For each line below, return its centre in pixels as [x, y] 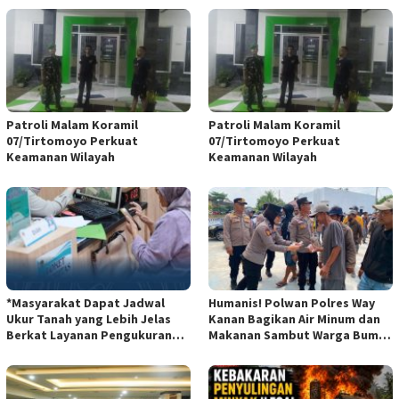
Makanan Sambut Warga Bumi [295, 335]
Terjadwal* [38, 351]
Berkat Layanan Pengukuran [89, 335]
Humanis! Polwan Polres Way [292, 303]
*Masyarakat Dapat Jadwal [85, 303]
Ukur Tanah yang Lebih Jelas [89, 319]
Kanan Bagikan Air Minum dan [294, 319]
